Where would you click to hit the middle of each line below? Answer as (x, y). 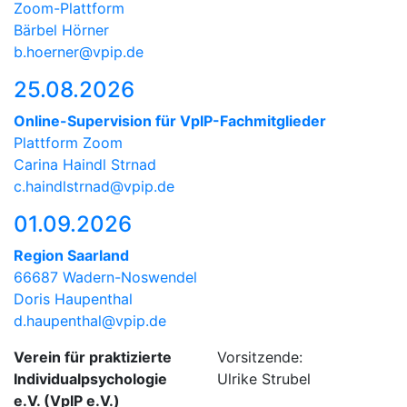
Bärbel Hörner (61, 30)
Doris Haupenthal (73, 298)
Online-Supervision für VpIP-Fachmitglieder (170, 120)
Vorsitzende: (260, 357)
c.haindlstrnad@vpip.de (94, 186)
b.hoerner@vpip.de (79, 51)
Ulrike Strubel (264, 378)
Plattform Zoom (68, 142)
